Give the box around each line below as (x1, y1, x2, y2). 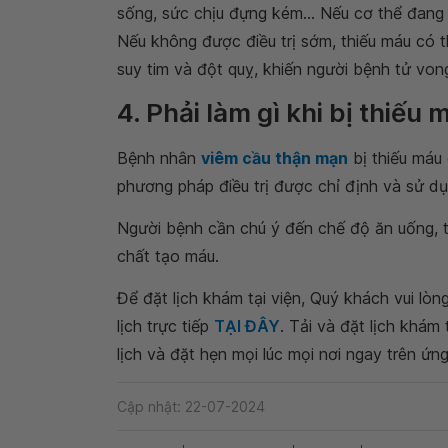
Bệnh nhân (117, 148, 201, 169)
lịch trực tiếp (117, 316, 214, 337)
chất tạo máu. (117, 246, 219, 267)
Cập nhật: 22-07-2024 (117, 397, 265, 415)
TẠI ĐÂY (214, 316, 280, 337)
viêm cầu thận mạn (201, 148, 348, 169)
